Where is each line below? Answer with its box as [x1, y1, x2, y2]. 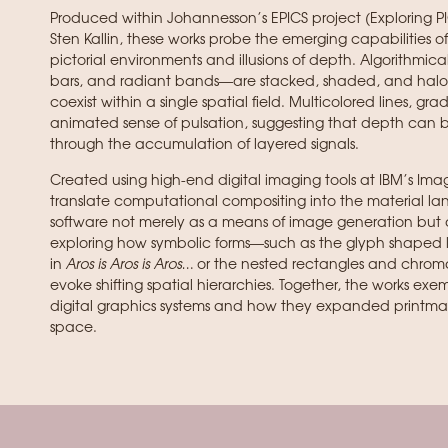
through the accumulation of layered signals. [49, 139, 359, 153]
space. [49, 322, 97, 336]
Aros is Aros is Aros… [65, 259, 193, 273]
